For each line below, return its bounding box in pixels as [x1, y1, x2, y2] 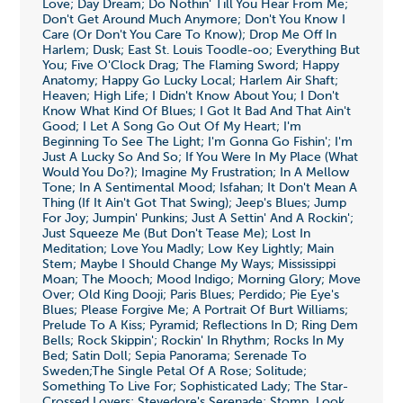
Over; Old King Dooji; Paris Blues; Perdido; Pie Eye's [41, 288, 339, 301]
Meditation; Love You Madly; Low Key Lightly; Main [41, 242, 334, 255]
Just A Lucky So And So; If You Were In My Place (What [41, 150, 358, 164]
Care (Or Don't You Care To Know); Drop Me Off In [41, 28, 336, 41]
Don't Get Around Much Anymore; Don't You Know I [41, 13, 345, 26]
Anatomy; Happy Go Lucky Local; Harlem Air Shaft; [41, 74, 338, 87]
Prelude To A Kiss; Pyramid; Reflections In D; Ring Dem [41, 318, 358, 332]
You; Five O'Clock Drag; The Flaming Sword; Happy [41, 58, 339, 72]
